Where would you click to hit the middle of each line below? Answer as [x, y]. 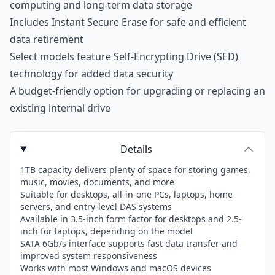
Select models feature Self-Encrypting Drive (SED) [124, 56]
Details [137, 149]
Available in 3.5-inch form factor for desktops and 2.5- [131, 219]
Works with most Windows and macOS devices [116, 268]
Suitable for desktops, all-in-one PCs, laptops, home [126, 194]
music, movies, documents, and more [97, 182]
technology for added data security [91, 74]
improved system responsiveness [89, 256]
